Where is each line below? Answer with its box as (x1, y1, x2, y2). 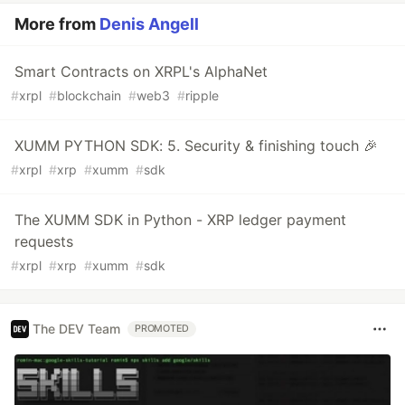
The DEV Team (33, 321, 120, 337)
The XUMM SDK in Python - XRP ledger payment (14, 210, 346, 229)
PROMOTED (135, 322, 190, 334)
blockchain (57, 87, 121, 103)
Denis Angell (99, 14, 199, 33)
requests (14, 231, 73, 250)
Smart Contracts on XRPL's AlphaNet (14, 61, 268, 80)
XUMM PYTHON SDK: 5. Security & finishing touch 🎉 (14, 136, 378, 155)
